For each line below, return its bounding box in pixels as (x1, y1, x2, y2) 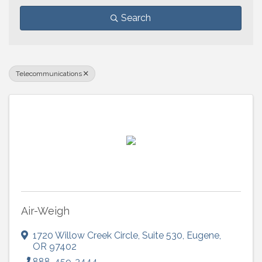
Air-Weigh (21, 205, 70, 218)
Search (121, 12, 151, 24)
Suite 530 (142, 230, 182, 242)
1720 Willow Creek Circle (33, 230, 138, 242)
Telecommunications (16, 70, 82, 78)
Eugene (187, 230, 219, 242)
